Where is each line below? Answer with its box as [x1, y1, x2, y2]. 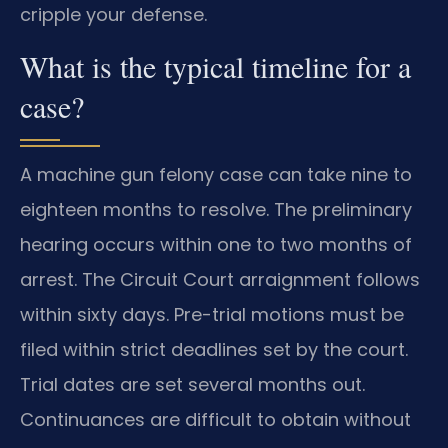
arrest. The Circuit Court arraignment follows [20, 267, 420, 293]
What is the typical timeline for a [20, 46, 411, 87]
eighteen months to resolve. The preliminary [20, 197, 412, 223]
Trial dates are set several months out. [20, 372, 365, 398]
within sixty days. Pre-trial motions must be [20, 302, 404, 328]
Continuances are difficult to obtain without [20, 407, 411, 433]
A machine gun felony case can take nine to [20, 162, 412, 188]
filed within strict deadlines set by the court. [20, 337, 408, 363]
